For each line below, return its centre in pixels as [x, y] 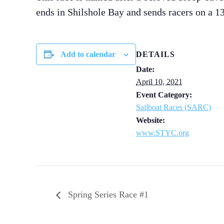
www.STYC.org [162, 133]
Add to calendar [88, 54]
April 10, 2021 [159, 82]
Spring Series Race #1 [107, 195]
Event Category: [164, 95]
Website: [150, 120]
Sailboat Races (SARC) [173, 107]
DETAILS [155, 54]
